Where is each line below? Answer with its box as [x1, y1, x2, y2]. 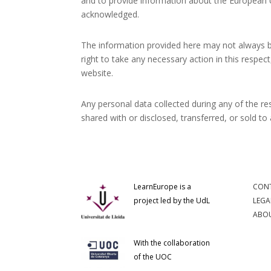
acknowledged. [81, 8, 140, 20]
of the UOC [134, 252, 172, 263]
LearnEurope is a [134, 181, 192, 192]
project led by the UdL [134, 195, 211, 206]
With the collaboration [134, 238, 211, 249]
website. [81, 67, 114, 79]
